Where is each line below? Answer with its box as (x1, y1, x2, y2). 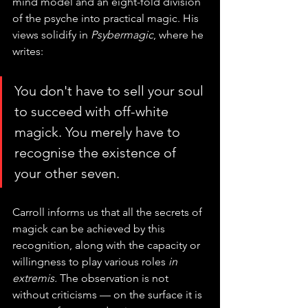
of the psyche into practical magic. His (12, 12, 201, 25)
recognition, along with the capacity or (12, 239, 203, 252)
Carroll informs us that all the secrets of (12, 206, 205, 219)
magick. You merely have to (14, 124, 184, 141)
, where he (153, 28, 206, 42)
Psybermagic (91, 28, 153, 42)
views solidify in (12, 28, 91, 42)
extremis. (12, 272, 60, 285)
